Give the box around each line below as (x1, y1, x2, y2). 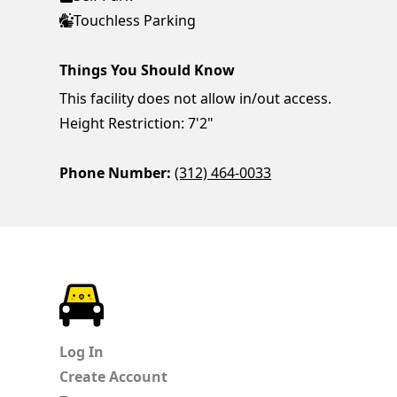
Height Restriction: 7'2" (59, 113, 214, 133)
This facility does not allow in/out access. (59, 88, 332, 108)
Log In (59, 341, 105, 362)
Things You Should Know (59, 59, 236, 80)
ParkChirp (104, 284, 172, 304)
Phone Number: (59, 162, 172, 183)
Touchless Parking (74, 10, 197, 30)
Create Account (59, 366, 168, 386)
